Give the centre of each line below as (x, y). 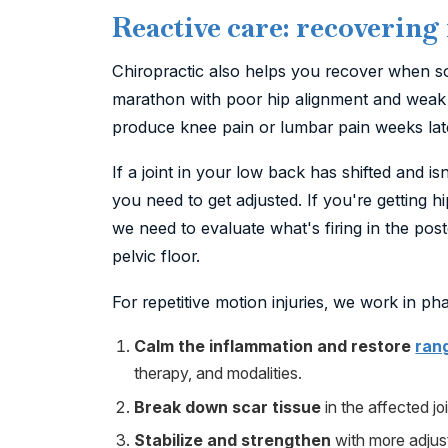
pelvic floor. (156, 256)
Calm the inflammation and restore (275, 346)
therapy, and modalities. (218, 373)
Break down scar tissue (228, 406)
